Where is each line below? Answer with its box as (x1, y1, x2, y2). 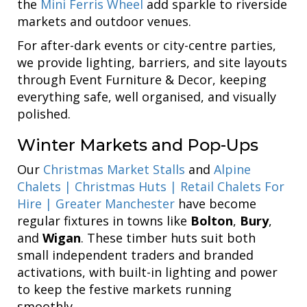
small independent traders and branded (17, 246, 254, 263)
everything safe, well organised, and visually (17, 88, 276, 105)
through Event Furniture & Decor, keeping (17, 71, 267, 88)
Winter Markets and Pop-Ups (17, 134, 258, 155)
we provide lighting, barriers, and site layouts (17, 53, 287, 71)
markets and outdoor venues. (17, 12, 191, 29)
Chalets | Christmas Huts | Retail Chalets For (17, 177, 284, 195)
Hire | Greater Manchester (17, 195, 175, 212)
